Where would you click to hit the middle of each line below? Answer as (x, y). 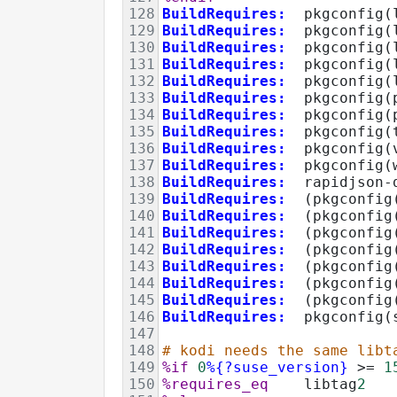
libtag (313, 384)
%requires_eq (215, 384)
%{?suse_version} (277, 367)
